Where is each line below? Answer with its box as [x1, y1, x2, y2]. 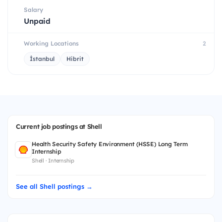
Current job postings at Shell [16, 122, 102, 130]
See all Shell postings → [16, 182, 93, 190]
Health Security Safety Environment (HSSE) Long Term [32, 140, 188, 148]
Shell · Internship [32, 157, 74, 164]
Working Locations [24, 39, 79, 47]
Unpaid [24, 16, 51, 26]
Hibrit [66, 55, 84, 62]
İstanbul [30, 55, 55, 62]
